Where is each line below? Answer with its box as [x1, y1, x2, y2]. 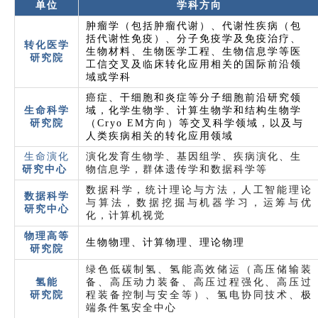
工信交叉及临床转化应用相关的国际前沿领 [86, 58, 302, 70]
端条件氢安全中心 [86, 302, 177, 313]
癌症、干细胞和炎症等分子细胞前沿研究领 [86, 92, 302, 103]
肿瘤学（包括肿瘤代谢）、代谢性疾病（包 [86, 20, 302, 31]
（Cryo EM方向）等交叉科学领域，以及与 [86, 117, 304, 128]
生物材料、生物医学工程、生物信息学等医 [86, 45, 302, 57]
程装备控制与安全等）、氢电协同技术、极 [86, 289, 312, 300]
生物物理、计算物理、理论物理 [86, 236, 245, 248]
